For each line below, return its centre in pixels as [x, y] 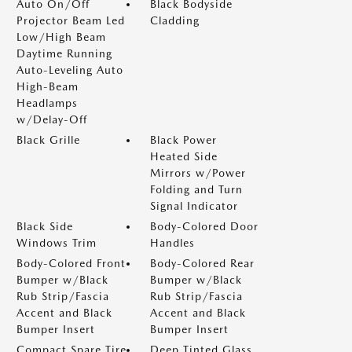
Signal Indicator [194, 206]
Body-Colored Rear [202, 263]
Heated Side [184, 156]
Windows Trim [57, 243]
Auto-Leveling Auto [70, 70]
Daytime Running [64, 53]
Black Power [183, 140]
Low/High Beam [61, 37]
